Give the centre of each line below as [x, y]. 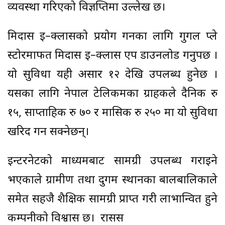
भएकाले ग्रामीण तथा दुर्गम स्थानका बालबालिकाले [113, 181]
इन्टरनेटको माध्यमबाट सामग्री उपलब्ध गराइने [113, 162]
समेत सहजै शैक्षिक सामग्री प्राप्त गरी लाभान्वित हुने [113, 200]
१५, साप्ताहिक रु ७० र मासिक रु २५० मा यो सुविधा [113, 114]
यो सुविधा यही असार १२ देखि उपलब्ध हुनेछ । [113, 75]
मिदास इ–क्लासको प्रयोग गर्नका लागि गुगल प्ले [113, 37]
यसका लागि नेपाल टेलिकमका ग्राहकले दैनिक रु [113, 94]
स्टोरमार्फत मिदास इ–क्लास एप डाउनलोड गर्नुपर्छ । [113, 56]
